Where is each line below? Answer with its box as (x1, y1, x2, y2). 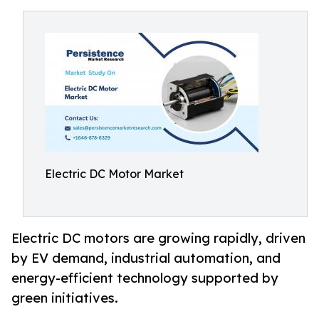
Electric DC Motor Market (45, 167, 184, 181)
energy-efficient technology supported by (11, 270, 278, 286)
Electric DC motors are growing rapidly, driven (11, 230, 305, 246)
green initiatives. (11, 290, 118, 306)
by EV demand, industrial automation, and (11, 250, 281, 266)
